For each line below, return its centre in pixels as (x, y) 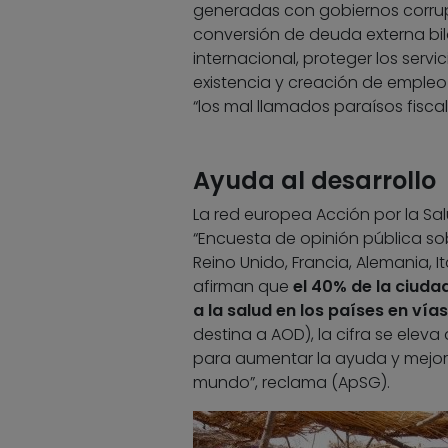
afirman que (242, 287)
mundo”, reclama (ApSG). (291, 383)
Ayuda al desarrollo (314, 181)
